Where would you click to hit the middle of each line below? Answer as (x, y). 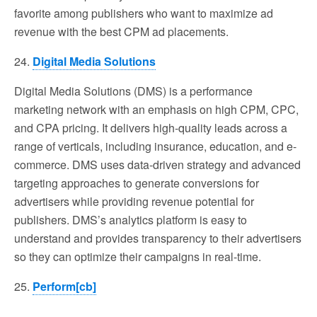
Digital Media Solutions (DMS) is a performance (133, 91)
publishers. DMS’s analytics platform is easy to (131, 219)
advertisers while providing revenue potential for (134, 201)
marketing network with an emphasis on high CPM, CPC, (156, 109)
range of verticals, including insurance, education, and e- (155, 146)
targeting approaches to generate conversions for (137, 183)
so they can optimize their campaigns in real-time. (138, 256)
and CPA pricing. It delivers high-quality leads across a (151, 127)
